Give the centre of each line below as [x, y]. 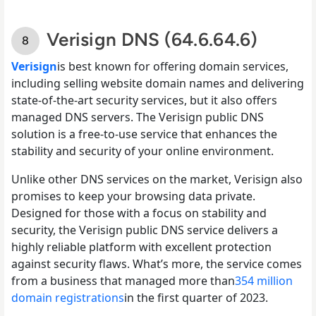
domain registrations [68, 297]
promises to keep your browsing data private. [133, 196]
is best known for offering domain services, [173, 66]
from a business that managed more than [123, 280]
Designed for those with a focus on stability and [139, 213]
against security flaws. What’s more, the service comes [157, 263]
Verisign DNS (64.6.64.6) [152, 39]
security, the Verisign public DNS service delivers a [145, 230]
